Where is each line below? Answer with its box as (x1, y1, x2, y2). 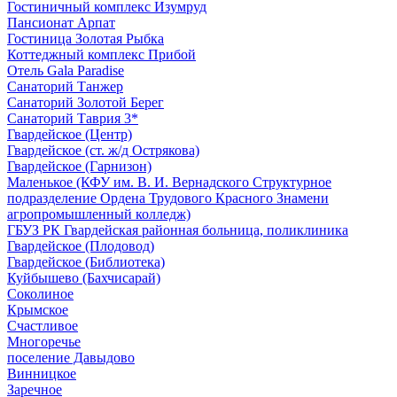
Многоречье (7, 333, 81, 349)
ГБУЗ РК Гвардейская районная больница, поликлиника (7, 222, 348, 237)
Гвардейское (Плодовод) (7, 237, 154, 253)
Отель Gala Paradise (7, 62, 124, 78)
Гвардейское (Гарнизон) (7, 158, 152, 174)
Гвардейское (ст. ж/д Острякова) (7, 142, 199, 158)
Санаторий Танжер (7, 78, 123, 94)
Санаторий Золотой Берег (7, 94, 164, 110)
